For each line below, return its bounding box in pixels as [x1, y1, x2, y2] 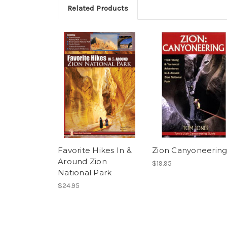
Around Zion [58, 157, 107, 167]
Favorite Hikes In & [58, 145, 132, 156]
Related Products [67, 3, 128, 13]
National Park [58, 168, 112, 178]
